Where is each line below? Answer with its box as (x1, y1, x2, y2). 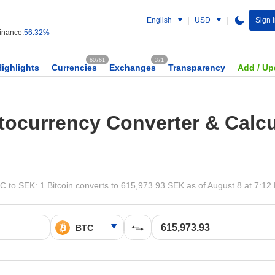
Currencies (52, 63, 97, 72)
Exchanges (109, 63, 156, 72)
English (146, 16, 172, 25)
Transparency (168, 63, 225, 72)
